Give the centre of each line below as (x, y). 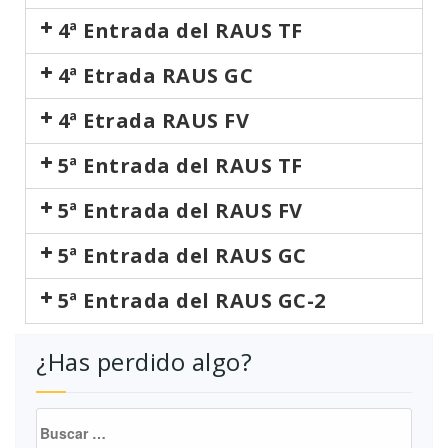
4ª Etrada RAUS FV (153, 120)
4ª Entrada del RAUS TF (180, 30)
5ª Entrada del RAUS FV (180, 210)
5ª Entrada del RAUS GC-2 (191, 300)
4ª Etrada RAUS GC (155, 75)
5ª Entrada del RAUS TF (180, 165)
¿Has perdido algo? (144, 361)
